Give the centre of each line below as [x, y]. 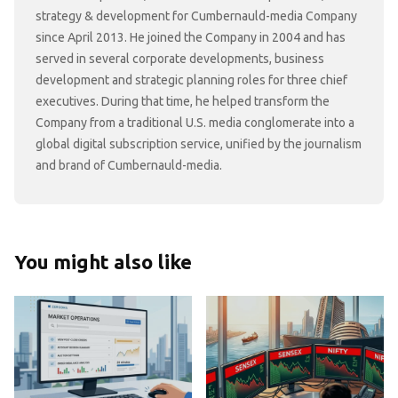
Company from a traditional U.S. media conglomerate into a [195, 122]
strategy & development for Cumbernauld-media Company [196, 16]
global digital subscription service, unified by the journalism [199, 143]
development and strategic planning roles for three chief [191, 80]
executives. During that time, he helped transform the [183, 101]
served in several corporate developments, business [180, 58]
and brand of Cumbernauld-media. [129, 165]
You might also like [103, 261]
